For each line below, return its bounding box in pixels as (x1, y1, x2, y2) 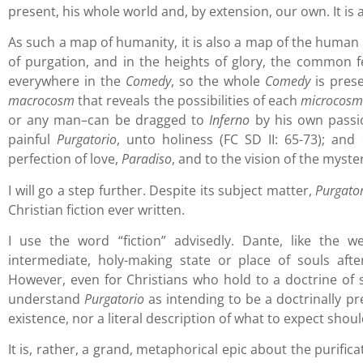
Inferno (209, 111, 250, 130)
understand (8, 290, 85, 309)
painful (8, 130, 58, 149)
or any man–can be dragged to (8, 111, 210, 130)
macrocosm (8, 92, 75, 110)
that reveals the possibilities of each (75, 92, 301, 110)
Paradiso (122, 150, 172, 169)
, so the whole (171, 72, 266, 91)
